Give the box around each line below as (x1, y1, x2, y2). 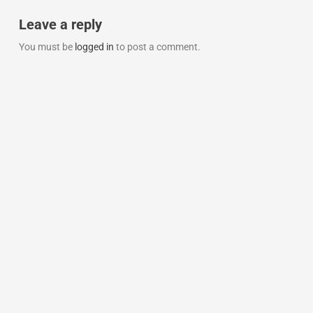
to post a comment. (113, 41, 201, 52)
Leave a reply (18, 15, 102, 33)
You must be (18, 41, 75, 52)
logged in (74, 41, 114, 52)
